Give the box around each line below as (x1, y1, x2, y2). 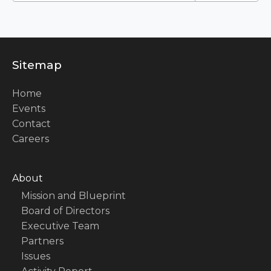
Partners (21, 235, 64, 247)
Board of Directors (21, 205, 109, 217)
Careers (12, 133, 49, 145)
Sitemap (12, 58, 62, 73)
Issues (21, 250, 50, 263)
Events (12, 103, 45, 115)
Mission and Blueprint (21, 190, 126, 202)
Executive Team (21, 220, 99, 232)
